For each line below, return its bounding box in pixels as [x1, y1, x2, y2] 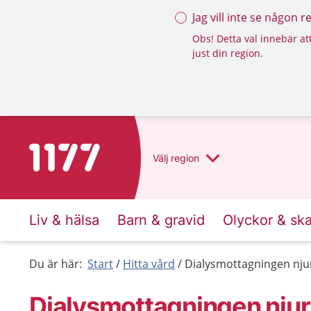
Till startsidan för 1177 [28, 144, 146, 160]
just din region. [192, 47, 263, 60]
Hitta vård [123, 256, 175, 271]
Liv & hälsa [29, 212, 99, 228]
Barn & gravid [117, 212, 205, 228]
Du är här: [29, 256, 82, 271]
